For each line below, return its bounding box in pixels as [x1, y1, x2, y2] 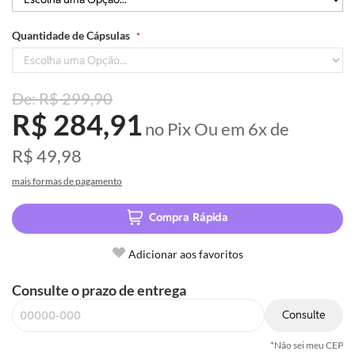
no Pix [145, 117, 191, 139]
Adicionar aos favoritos [128, 246, 243, 261]
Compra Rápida [149, 210, 228, 225]
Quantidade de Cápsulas [12, 28, 130, 42]
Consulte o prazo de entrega [12, 281, 186, 299]
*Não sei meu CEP [270, 338, 343, 351]
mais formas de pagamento [12, 174, 122, 187]
